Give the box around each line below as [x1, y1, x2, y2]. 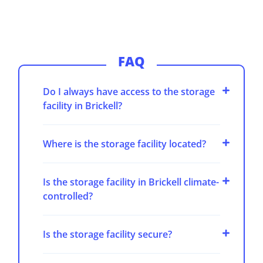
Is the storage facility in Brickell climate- [43, 176, 220, 189]
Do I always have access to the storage [43, 85, 215, 99]
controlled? [43, 190, 93, 203]
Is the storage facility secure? [43, 228, 173, 241]
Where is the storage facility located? [43, 137, 207, 151]
